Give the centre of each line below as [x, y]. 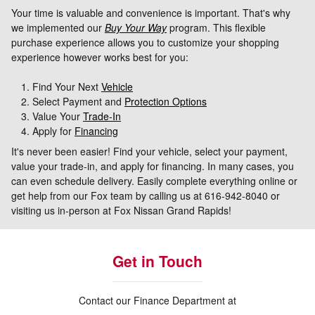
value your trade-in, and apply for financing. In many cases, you [153, 166]
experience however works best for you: [100, 57]
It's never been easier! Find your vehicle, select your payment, [149, 151]
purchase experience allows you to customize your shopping [145, 42]
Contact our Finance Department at [157, 300]
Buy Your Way [136, 27]
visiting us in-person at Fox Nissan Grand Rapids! [121, 210]
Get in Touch [157, 261]
